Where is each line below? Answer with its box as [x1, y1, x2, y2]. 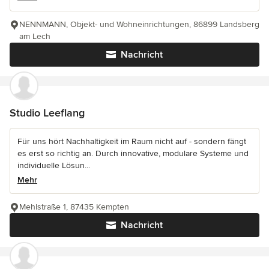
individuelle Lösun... [17, 160, 90, 171]
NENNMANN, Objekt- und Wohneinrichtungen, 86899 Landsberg [19, 19, 259, 29]
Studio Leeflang [10, 106, 85, 119]
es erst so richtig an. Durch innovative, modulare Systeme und [17, 148, 249, 159]
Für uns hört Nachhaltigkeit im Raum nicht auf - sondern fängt [17, 136, 246, 147]
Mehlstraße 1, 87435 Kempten [19, 201, 129, 212]
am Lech [19, 31, 50, 41]
